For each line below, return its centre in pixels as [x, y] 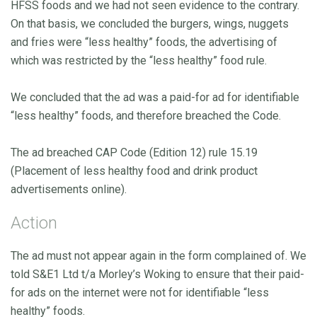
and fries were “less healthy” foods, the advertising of [144, 42]
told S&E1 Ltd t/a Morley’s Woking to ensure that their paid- [157, 274]
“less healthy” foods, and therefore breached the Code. [146, 115]
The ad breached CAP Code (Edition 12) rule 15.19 [134, 152]
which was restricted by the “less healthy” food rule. [139, 60]
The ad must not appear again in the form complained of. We [158, 255]
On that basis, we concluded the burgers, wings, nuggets [150, 23]
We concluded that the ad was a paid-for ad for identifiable [155, 97]
